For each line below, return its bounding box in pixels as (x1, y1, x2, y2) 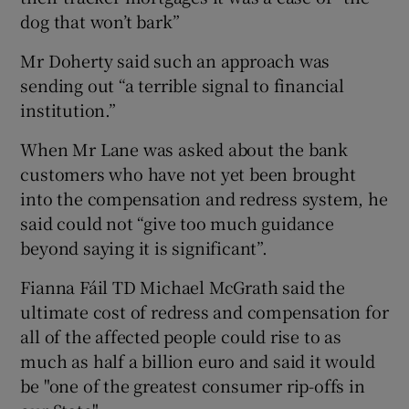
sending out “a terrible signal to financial (20, 72, 344, 97)
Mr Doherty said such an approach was (20, 47, 330, 72)
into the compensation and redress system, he (20, 185, 388, 210)
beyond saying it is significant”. (20, 235, 267, 259)
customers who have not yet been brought (20, 161, 356, 185)
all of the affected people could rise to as (20, 323, 341, 348)
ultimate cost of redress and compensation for (20, 299, 389, 323)
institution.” (20, 97, 116, 121)
